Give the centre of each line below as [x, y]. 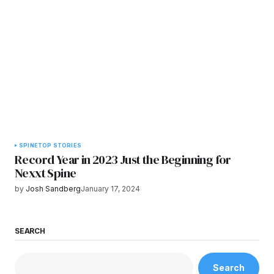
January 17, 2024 [110, 189]
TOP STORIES [59, 146]
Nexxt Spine [46, 173]
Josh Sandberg [53, 189]
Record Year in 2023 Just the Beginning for [123, 160]
